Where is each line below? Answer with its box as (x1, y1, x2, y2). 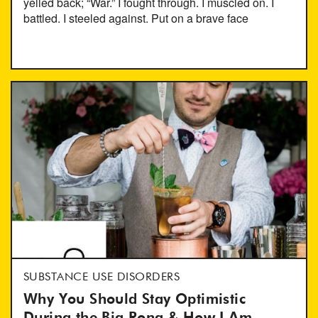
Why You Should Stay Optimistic (23, 292, 246, 307)
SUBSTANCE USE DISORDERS (23, 272, 180, 283)
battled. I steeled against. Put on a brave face (23, 10, 248, 26)
